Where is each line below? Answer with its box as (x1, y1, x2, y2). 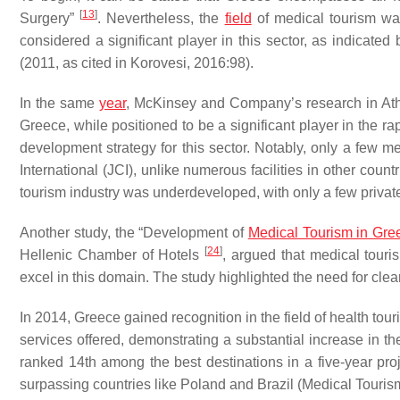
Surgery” (20, 11, 80, 26)
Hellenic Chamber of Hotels (20, 247, 205, 262)
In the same (20, 96, 99, 111)
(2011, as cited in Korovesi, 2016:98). (20, 55, 254, 71)
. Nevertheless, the (97, 11, 225, 26)
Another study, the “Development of (20, 225, 248, 240)
